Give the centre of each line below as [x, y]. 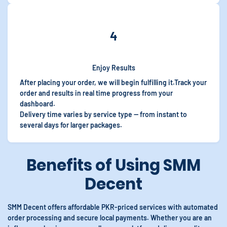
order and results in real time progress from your [96, 93]
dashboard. [37, 104]
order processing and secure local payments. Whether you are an [110, 218]
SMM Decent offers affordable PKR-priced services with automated [113, 207]
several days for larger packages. [71, 125]
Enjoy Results [113, 68]
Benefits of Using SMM [113, 165]
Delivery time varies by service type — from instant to [103, 114]
